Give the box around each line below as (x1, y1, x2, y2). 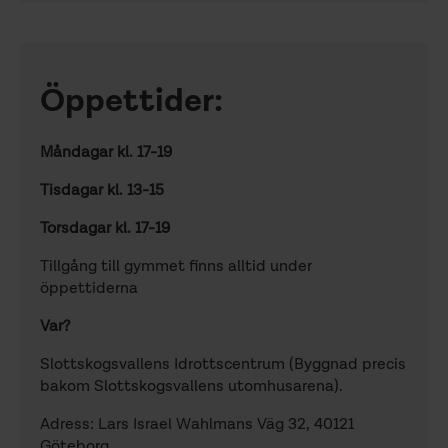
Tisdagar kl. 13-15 (40, 183, 164, 200)
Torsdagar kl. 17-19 (40, 221, 170, 238)
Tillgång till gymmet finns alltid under (40, 259, 312, 276)
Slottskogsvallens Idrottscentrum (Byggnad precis (40, 357, 406, 374)
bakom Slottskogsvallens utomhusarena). (40, 379, 343, 396)
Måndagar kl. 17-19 (40, 145, 172, 162)
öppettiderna (40, 281, 142, 298)
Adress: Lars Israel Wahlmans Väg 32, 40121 (40, 417, 354, 434)
